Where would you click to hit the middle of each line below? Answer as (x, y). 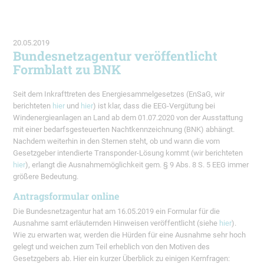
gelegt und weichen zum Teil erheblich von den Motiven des (112, 246)
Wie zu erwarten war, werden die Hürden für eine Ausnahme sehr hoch (130, 235)
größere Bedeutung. (46, 177)
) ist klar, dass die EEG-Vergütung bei (154, 106)
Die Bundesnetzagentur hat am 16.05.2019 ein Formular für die (117, 211)
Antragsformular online (66, 196)
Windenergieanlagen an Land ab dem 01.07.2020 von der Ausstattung (128, 118)
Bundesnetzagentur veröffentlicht (115, 55)
